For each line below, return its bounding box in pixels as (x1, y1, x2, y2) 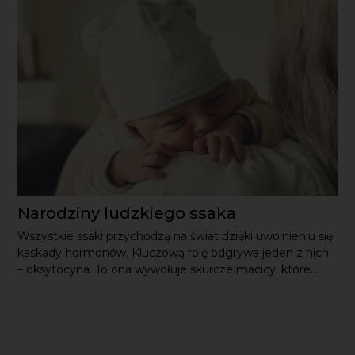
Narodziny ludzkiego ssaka (17, 204, 237, 223)
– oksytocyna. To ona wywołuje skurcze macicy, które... (17, 262, 319, 277)
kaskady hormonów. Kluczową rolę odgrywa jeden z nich (17, 246, 330, 261)
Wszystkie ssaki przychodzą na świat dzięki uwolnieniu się (17, 229, 334, 244)
